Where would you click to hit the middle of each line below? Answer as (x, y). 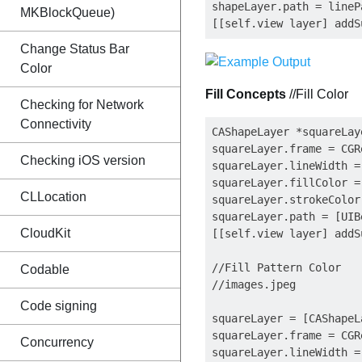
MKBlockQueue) (67, 13)
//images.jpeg (254, 284)
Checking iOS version (83, 160)
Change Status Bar (75, 49)
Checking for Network (82, 105)
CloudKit (45, 233)
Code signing (59, 306)
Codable (45, 269)
